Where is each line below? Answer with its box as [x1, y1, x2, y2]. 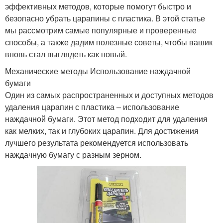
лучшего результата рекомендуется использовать [5, 136, 188, 148]
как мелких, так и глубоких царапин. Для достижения [5, 124, 199, 136]
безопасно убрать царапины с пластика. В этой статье [5, 12, 205, 24]
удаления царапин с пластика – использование [5, 101, 179, 112]
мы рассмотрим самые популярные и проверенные [5, 24, 197, 36]
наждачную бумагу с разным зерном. [5, 148, 141, 160]
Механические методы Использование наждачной [5, 65, 191, 77]
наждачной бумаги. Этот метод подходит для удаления [5, 112, 208, 124]
